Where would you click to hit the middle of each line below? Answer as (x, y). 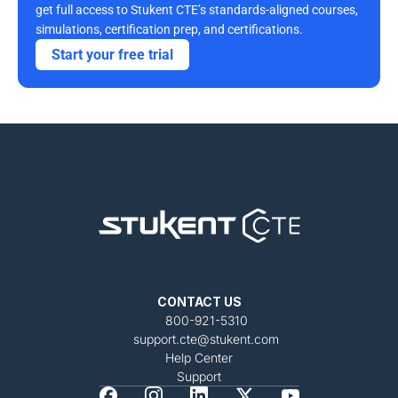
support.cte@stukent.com (206, 339)
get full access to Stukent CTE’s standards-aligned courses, (197, 10)
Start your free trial (112, 55)
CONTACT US (199, 302)
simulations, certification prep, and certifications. (171, 29)
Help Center (199, 358)
